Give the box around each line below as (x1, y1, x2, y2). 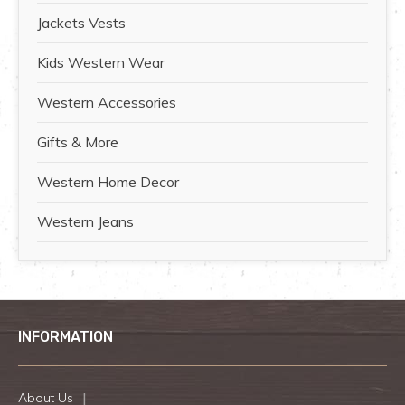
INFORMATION (18, 328, 113, 346)
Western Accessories (37, 93, 176, 112)
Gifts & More (37, 133, 118, 152)
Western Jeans (37, 212, 134, 231)
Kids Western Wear (37, 53, 165, 72)
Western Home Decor (37, 173, 179, 192)
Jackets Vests (37, 14, 126, 33)
